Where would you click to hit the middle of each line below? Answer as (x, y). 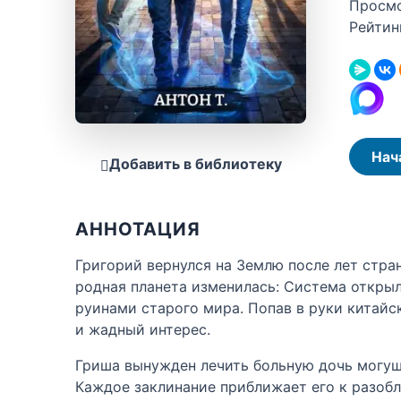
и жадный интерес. (143, 329)
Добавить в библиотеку (195, 164)
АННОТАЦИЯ (138, 229)
